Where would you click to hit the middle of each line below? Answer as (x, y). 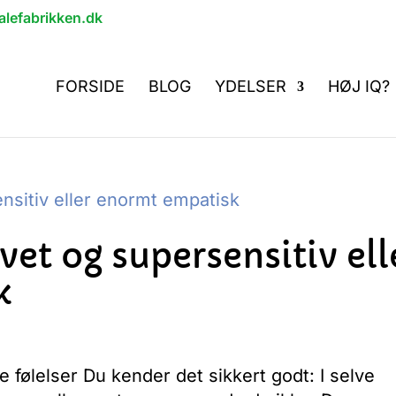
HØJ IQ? (359, 86)
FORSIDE (90, 86)
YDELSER (251, 86)
